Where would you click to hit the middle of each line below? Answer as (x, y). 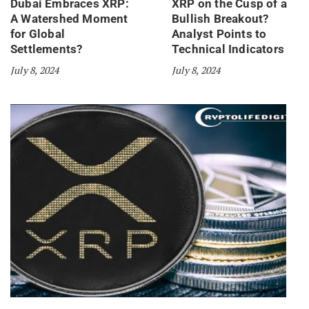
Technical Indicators (228, 49)
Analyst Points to (219, 34)
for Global (38, 34)
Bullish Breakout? (220, 19)
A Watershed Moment (69, 19)
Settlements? (47, 49)
